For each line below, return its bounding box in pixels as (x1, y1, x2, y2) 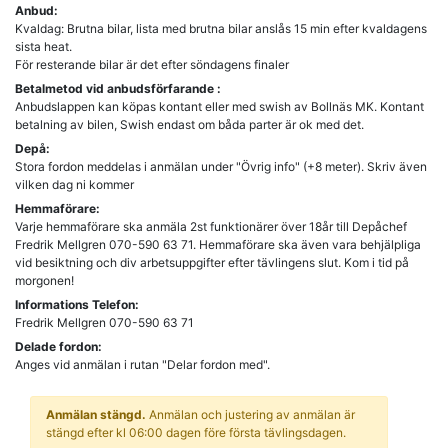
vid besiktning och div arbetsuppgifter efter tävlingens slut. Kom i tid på (15, 254, 409, 270)
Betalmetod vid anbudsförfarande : (15, 80, 221, 96)
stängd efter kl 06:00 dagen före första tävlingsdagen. (46, 424, 346, 440)
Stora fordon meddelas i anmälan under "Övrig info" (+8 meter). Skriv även (15, 158, 427, 174)
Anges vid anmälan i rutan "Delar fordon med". (15, 356, 270, 372)
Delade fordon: (15, 338, 102, 354)
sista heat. (15, 38, 72, 54)
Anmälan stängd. (46, 406, 146, 422)
